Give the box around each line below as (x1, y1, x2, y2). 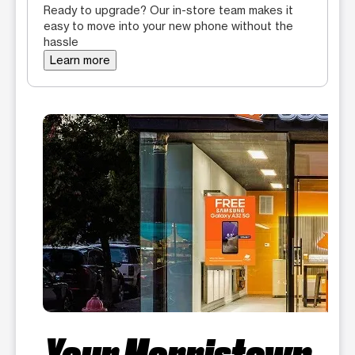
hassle (44, 35, 78, 49)
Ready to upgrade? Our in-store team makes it (44, 3, 293, 17)
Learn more (50, 53, 110, 67)
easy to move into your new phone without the (44, 19, 293, 33)
